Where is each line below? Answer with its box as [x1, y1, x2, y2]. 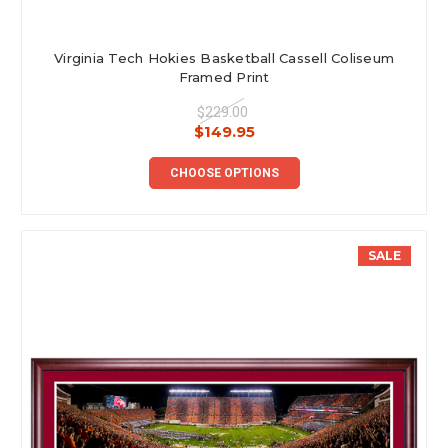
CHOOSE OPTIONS [169, 165, 279, 180]
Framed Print [178, 68, 270, 85]
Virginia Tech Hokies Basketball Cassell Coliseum [54, 49, 394, 66]
